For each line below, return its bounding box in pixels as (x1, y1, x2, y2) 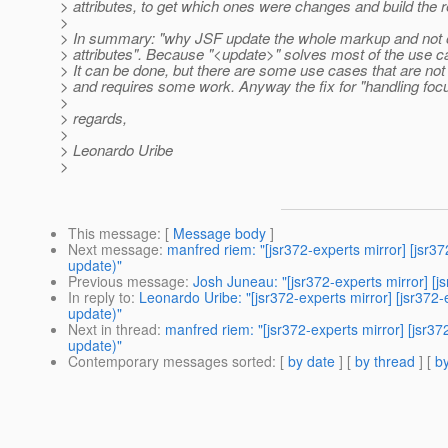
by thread (355, 351, 415, 372)
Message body (173, 223, 266, 244)
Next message (68, 239, 159, 260)
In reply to (68, 287, 131, 308)
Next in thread (68, 319, 157, 340)
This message (68, 223, 157, 244)
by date (288, 351, 335, 372)
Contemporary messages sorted (68, 351, 272, 372)
